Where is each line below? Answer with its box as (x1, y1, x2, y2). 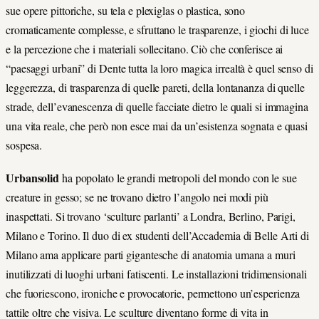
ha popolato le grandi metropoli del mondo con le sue (61, 169, 297, 185)
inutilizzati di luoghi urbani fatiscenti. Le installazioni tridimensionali (6, 266, 307, 281)
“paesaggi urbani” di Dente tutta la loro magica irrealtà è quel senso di (6, 60, 313, 75)
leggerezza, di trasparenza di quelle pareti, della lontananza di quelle (6, 79, 305, 95)
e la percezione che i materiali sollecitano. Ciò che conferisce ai (6, 41, 283, 56)
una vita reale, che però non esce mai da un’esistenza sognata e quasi (6, 117, 308, 133)
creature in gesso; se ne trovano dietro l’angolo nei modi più (6, 189, 268, 204)
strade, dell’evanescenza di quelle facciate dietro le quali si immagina (6, 98, 308, 114)
